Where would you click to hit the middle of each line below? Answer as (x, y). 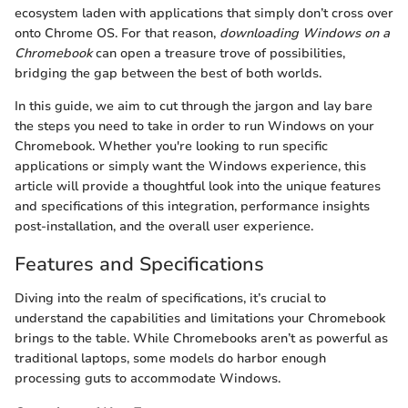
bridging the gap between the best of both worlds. (168, 73)
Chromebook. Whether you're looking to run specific (171, 146)
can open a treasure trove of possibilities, (219, 53)
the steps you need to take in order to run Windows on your (194, 126)
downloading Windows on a (305, 33)
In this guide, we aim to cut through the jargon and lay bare (194, 106)
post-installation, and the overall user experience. (164, 226)
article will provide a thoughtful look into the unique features (198, 186)
